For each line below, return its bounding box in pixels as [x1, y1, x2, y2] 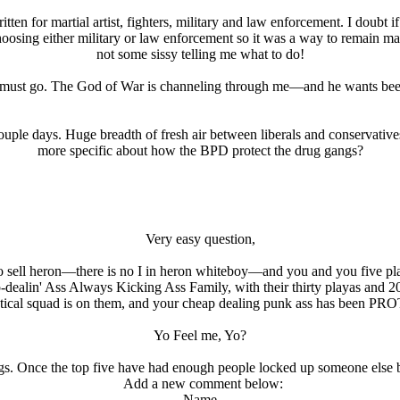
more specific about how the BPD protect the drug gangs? [37, 143, 363, 158]
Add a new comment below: [117, 376, 283, 391]
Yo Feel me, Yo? [154, 328, 246, 343]
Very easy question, [145, 231, 255, 246]
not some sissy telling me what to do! [96, 46, 304, 62]
